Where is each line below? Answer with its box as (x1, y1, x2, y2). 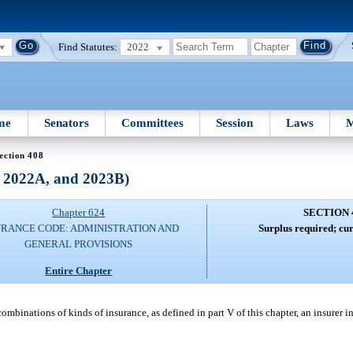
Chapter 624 (52, 206, 106, 219)
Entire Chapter (45, 264, 113, 277)
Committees (121, 116, 184, 129)
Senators (43, 116, 89, 129)
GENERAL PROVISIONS (24, 238, 133, 251)
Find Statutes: (58, 40, 118, 53)
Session (216, 116, 254, 129)
